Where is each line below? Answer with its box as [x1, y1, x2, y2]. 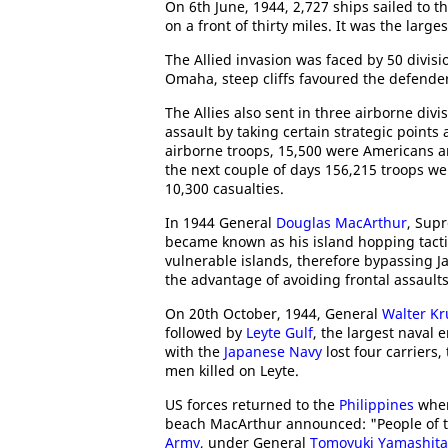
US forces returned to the [165, 395, 339, 414]
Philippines [339, 395, 414, 414]
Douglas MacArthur [276, 213, 407, 232]
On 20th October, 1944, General [165, 304, 382, 323]
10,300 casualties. [165, 179, 284, 198]
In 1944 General [165, 213, 276, 232]
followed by [165, 323, 246, 342]
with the [165, 342, 224, 361]
